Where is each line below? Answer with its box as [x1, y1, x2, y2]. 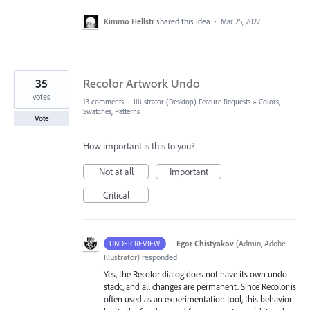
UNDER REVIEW [109, 239, 161, 249]
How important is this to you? [83, 140, 195, 153]
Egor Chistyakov [176, 238, 234, 249]
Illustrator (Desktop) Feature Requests [134, 97, 250, 107]
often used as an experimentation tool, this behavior [104, 293, 292, 305]
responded [140, 252, 177, 263]
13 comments [83, 97, 124, 107]
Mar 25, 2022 [221, 17, 260, 27]
